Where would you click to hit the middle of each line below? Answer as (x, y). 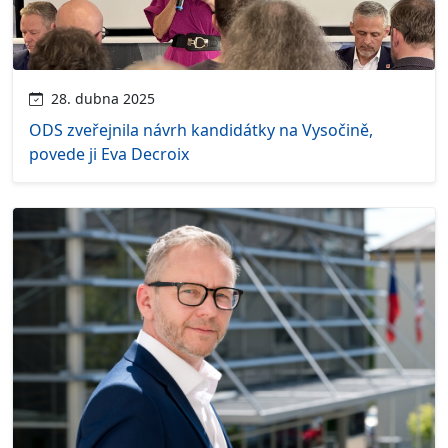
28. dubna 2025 (99, 98)
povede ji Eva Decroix (109, 153)
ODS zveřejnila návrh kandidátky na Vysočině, (201, 129)
